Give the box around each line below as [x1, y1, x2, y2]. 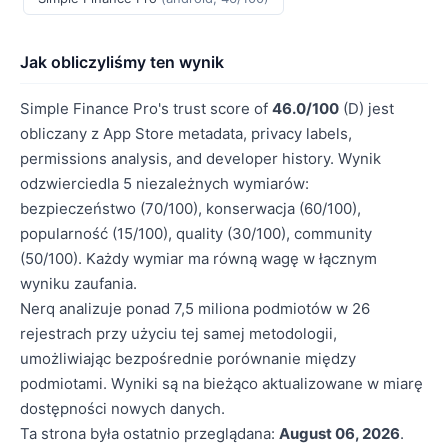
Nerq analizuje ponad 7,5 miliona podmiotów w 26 [20, 299, 370, 318]
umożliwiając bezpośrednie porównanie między [20, 349, 356, 368]
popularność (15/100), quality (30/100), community [20, 224, 372, 243]
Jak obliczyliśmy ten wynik [20, 52, 224, 72]
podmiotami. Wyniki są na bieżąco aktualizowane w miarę [20, 374, 423, 393]
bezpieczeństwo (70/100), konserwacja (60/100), [20, 199, 361, 218]
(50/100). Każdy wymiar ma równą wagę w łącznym [20, 249, 377, 268]
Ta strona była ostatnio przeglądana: [20, 424, 279, 443]
